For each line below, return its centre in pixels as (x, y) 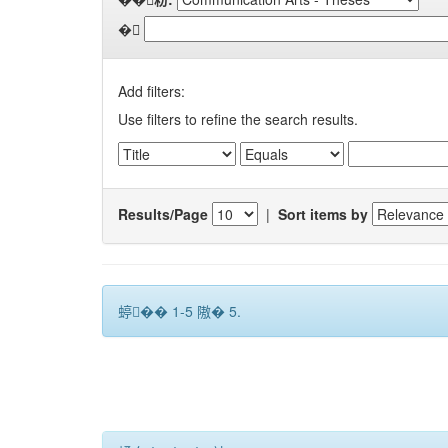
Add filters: (151, 91)
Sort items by (323, 213)
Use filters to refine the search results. (238, 119)
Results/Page (163, 213)
